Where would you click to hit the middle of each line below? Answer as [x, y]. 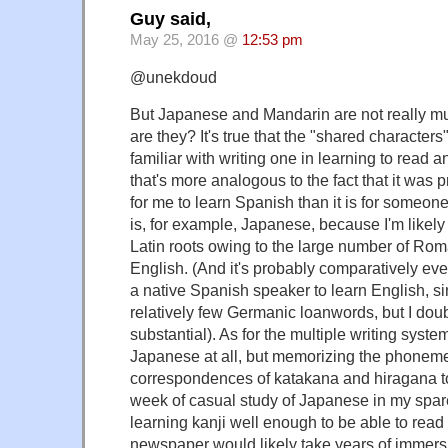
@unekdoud [173, 77]
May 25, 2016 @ [186, 40]
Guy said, [170, 19]
